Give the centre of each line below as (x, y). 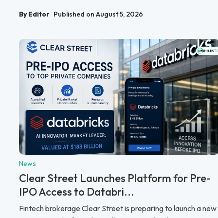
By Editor (34, 14)
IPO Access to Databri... (77, 191)
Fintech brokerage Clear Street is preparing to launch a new (118, 208)
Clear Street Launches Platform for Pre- (115, 178)
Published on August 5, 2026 (98, 14)
